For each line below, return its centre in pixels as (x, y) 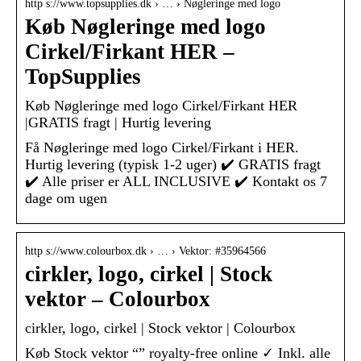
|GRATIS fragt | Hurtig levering (118, 123)
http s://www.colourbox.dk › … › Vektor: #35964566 (145, 251)
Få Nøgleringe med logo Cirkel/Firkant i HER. (162, 148)
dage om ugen (66, 199)
